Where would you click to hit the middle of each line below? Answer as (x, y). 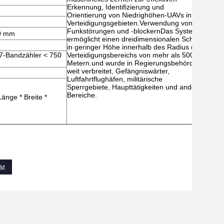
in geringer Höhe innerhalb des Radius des (135, 47)
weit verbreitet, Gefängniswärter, (118, 71)
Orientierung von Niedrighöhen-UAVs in (129, 15)
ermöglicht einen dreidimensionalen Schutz (135, 39)
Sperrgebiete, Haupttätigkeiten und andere (134, 87)
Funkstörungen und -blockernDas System (133, 31)
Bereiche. (82, 95)
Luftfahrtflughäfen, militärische (115, 79)
